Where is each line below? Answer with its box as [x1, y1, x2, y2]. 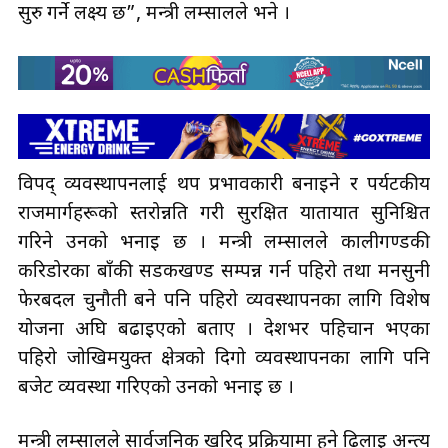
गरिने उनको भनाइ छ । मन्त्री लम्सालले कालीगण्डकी [18, 230, 430, 256]
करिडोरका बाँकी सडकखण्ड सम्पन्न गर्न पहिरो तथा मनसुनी [18, 259, 430, 285]
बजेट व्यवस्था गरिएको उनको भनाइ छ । [18, 375, 294, 401]
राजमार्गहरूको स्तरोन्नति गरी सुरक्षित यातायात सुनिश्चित [18, 201, 430, 227]
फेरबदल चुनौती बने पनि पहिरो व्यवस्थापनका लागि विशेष [18, 288, 430, 314]
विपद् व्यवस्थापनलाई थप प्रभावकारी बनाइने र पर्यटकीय [18, 172, 430, 198]
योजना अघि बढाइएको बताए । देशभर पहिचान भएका [18, 317, 430, 343]
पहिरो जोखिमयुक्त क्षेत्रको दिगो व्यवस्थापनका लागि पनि [18, 346, 430, 372]
